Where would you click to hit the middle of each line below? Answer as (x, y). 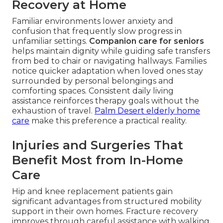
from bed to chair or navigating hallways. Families (109, 61)
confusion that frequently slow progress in (97, 31)
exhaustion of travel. (53, 111)
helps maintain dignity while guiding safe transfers (111, 51)
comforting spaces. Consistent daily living (93, 91)
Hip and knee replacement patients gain (92, 192)
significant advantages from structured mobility (107, 202)
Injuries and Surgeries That (98, 145)
